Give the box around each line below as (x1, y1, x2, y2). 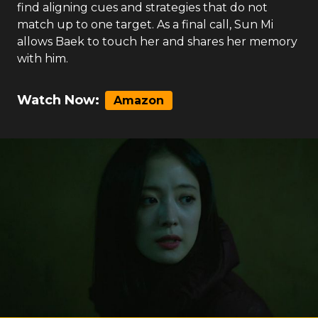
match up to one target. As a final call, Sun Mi (17, 18, 273, 31)
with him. (17, 52, 68, 65)
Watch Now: (17, 92, 99, 108)
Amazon (114, 94, 164, 107)
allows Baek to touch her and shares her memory (17, 35, 297, 48)
